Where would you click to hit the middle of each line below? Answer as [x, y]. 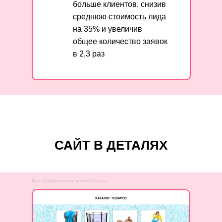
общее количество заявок [120, 41]
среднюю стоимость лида [119, 17]
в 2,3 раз [89, 54]
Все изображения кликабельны [69, 181]
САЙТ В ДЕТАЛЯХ [111, 145]
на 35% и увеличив [108, 29]
